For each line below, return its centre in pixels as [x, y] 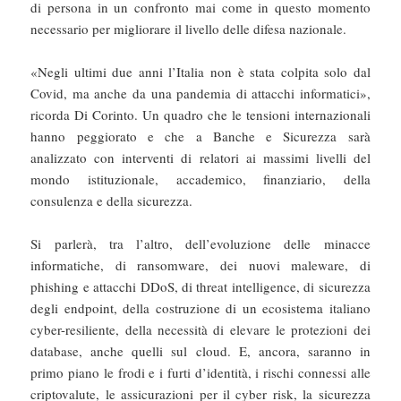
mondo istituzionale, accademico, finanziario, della [200, 179]
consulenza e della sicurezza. [112, 200]
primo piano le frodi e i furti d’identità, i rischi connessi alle [200, 372]
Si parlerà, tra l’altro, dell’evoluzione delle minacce [200, 243]
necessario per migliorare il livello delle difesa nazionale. [189, 28]
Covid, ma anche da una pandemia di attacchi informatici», [200, 93]
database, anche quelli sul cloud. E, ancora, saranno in [200, 350]
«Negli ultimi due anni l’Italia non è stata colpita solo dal [200, 71]
